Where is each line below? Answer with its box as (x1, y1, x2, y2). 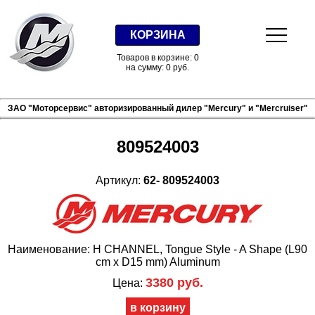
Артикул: (96, 174, 143, 186)
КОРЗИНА (129, 29, 186, 41)
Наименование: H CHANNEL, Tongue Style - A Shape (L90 (8, 243, 307, 255)
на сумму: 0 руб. (126, 63, 189, 72)
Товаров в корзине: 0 (116, 53, 199, 63)
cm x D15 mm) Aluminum (95, 256, 220, 268)
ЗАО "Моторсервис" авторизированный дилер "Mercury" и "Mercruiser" (7, 103, 308, 113)
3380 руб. (145, 276, 203, 290)
